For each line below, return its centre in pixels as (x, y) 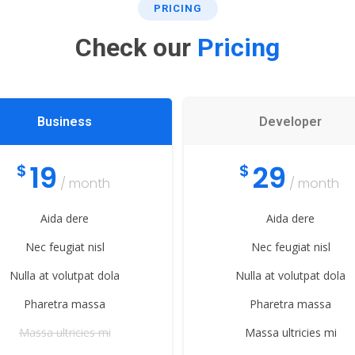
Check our (136, 47)
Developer (290, 121)
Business (65, 121)
